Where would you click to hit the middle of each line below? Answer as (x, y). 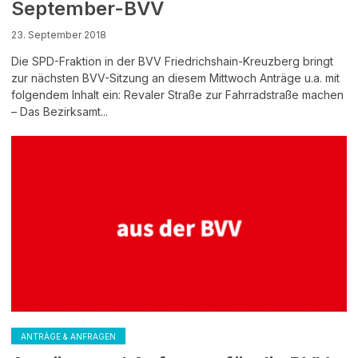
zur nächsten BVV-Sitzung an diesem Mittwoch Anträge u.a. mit (175, 78)
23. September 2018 (59, 35)
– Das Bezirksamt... (60, 111)
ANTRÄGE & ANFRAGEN (68, 336)
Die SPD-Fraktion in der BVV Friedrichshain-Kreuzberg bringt (172, 61)
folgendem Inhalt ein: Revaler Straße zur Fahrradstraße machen (177, 95)
